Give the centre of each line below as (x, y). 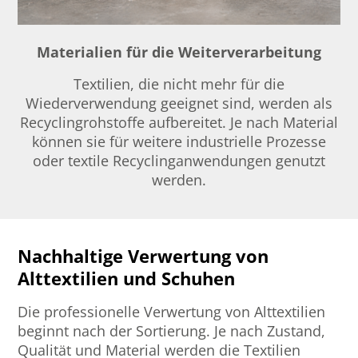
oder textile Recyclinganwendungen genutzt (179, 161)
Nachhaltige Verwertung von (143, 256)
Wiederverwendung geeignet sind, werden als (179, 103)
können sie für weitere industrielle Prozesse (179, 142)
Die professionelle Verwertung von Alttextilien (172, 312)
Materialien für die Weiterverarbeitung (179, 52)
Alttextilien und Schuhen (127, 278)
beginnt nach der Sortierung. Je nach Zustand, (172, 331)
